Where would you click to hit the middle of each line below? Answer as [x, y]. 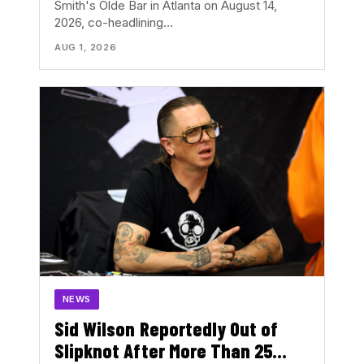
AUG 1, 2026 [86, 47]
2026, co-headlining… [114, 22]
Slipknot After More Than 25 [164, 350]
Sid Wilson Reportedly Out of [167, 328]
